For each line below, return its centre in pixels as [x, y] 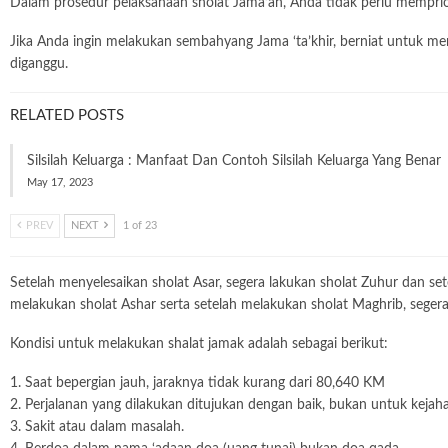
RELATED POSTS [67, 115]
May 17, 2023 [60, 182]
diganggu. [39, 64]
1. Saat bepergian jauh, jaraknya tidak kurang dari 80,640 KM [197, 383]
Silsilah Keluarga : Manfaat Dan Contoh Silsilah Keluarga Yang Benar [234, 161]
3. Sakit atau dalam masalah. [97, 427]
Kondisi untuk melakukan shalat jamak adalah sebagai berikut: [199, 344]
